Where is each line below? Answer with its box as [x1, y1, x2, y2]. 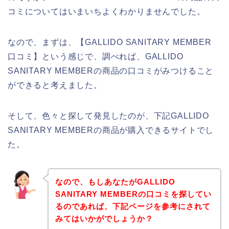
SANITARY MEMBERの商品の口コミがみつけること [8, 66, 214, 76]
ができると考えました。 [8, 81, 102, 90]
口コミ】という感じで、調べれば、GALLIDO [8, 52, 184, 61]
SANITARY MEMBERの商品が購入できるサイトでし [8, 126, 214, 135]
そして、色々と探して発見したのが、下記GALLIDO [8, 111, 209, 121]
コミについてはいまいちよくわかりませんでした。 [8, 7, 205, 16]
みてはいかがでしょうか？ [55, 214, 153, 223]
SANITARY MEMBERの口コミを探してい [55, 189, 212, 198]
